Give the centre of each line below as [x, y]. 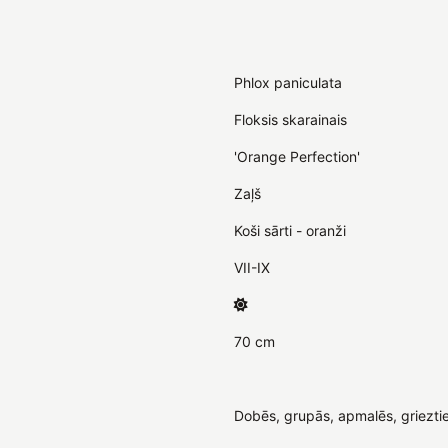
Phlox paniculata [288, 82]
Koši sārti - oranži [290, 230]
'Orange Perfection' [297, 156]
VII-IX [252, 267]
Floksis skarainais [290, 119]
